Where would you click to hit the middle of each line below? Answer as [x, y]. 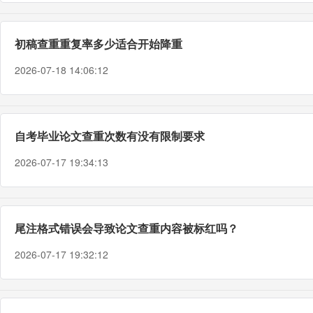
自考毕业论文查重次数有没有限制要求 [110, 136]
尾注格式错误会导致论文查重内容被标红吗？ [126, 228]
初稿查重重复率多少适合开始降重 [99, 44]
